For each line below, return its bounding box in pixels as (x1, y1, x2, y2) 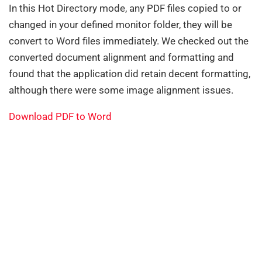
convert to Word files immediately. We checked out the (9, 35, 249, 47)
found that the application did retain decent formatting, (9, 67, 250, 80)
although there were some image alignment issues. (9, 84, 233, 96)
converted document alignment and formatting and (9, 51, 234, 63)
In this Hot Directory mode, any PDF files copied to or (9, 2, 242, 14)
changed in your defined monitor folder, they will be (9, 18, 232, 30)
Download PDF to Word (9, 110, 112, 122)
